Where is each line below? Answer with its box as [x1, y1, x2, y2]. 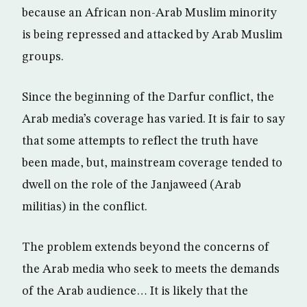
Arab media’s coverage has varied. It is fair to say [22, 113, 285, 125]
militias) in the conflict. [22, 201, 147, 213]
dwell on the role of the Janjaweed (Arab [22, 179, 241, 191]
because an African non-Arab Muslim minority [22, 7, 277, 19]
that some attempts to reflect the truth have [22, 135, 258, 147]
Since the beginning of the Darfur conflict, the [22, 91, 274, 103]
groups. [22, 51, 64, 63]
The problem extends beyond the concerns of [22, 241, 269, 254]
